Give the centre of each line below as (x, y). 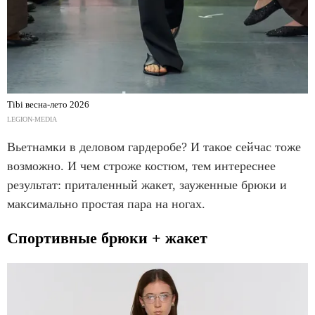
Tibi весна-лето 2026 (48, 105)
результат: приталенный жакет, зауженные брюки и (147, 185)
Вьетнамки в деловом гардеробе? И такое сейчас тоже (154, 147)
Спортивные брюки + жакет (107, 238)
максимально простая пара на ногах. (106, 204)
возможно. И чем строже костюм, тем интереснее (141, 166)
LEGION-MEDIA (32, 120)
